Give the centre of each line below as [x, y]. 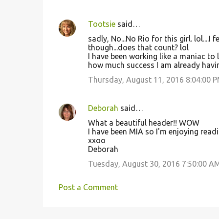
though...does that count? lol [138, 47]
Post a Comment [88, 187]
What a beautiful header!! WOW [143, 123]
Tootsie [101, 24]
